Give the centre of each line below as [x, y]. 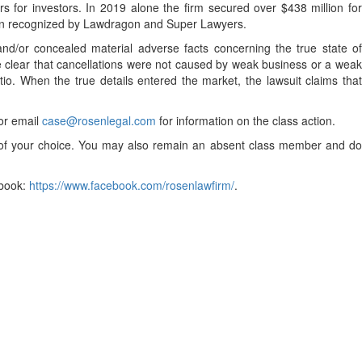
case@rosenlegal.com [99, 120]
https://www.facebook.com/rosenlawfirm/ [132, 185]
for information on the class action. [246, 120]
